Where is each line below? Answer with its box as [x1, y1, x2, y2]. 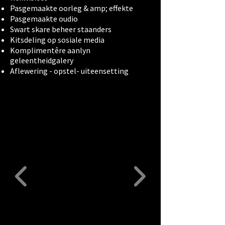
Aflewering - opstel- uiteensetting [10, 66, 130, 76]
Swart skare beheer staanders [10, 24, 111, 34]
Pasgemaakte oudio [10, 14, 78, 24]
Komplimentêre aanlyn [10, 45, 90, 55]
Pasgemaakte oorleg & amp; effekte [10, 3, 135, 13]
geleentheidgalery [10, 55, 76, 65]
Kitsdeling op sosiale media [10, 35, 106, 45]
